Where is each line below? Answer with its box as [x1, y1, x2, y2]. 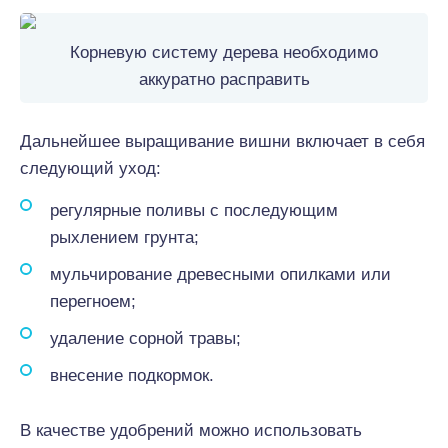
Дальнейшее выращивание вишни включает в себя [20, 132, 425, 151]
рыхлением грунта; [50, 228, 199, 247]
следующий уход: [20, 159, 161, 178]
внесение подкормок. [50, 366, 214, 385]
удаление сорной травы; [50, 329, 241, 348]
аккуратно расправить [138, 70, 310, 89]
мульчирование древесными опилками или [50, 265, 391, 284]
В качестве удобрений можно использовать [20, 421, 362, 440]
